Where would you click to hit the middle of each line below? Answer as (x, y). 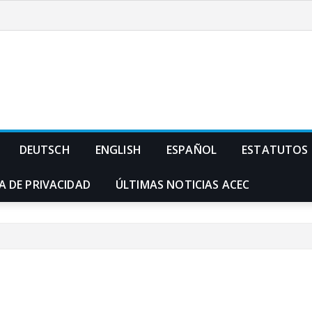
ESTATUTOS (275, 150)
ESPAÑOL (192, 150)
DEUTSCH (45, 150)
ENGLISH (118, 150)
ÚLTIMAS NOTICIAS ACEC (182, 185)
